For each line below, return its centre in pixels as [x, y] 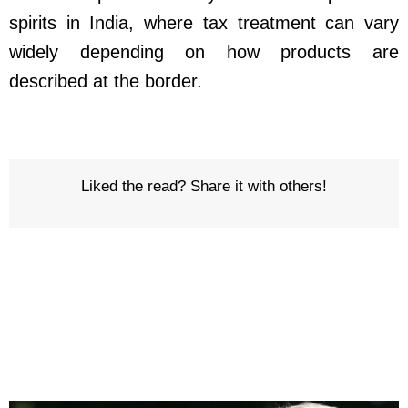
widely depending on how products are [204, 51]
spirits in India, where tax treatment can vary [204, 22]
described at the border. [106, 81]
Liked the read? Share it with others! [204, 186]
